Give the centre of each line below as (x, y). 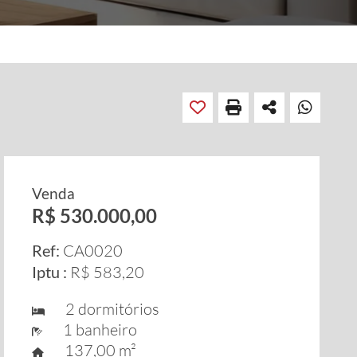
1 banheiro (94, 330)
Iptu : (50, 272)
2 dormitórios (106, 309)
